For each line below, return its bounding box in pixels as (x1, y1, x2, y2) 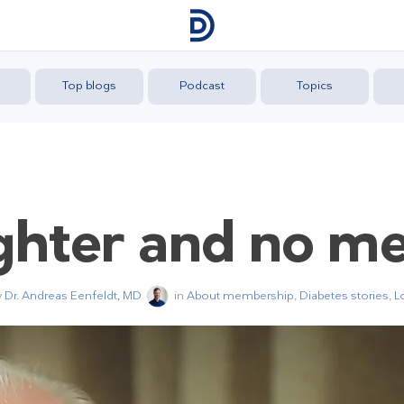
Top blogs (62, 78, 116, 93)
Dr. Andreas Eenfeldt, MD (4, 287, 142, 303)
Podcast (179, 78, 225, 93)
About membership (186, 287, 294, 303)
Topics (297, 78, 333, 93)
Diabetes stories (298, 287, 389, 303)
